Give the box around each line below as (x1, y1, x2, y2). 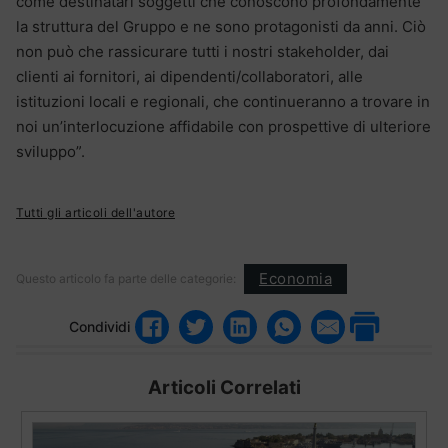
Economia (259, 269, 332, 289)
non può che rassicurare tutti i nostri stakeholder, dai (16, 41, 389, 61)
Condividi (69, 318, 130, 336)
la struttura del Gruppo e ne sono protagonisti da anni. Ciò (16, 16, 426, 36)
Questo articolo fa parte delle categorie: (16, 270, 236, 286)
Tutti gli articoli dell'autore (16, 204, 175, 220)
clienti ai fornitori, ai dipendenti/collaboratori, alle (16, 66, 363, 86)
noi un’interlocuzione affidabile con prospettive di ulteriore (16, 116, 431, 136)
